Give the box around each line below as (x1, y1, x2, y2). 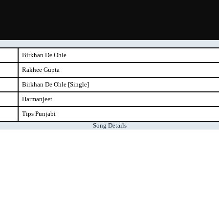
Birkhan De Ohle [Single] (22, 81, 89, 88)
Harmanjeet (22, 95, 52, 103)
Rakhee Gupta (22, 66, 60, 73)
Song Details (92, 122, 127, 129)
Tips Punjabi (22, 110, 56, 117)
